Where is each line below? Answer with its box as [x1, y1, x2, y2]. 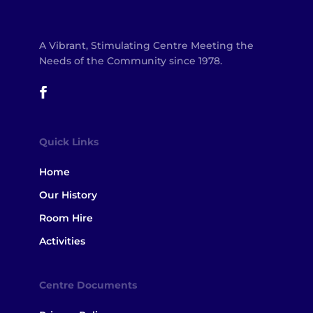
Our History [39, 189, 97, 202]
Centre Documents [39, 279, 137, 292]
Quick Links [39, 136, 99, 149]
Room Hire [39, 212, 93, 225]
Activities [39, 235, 85, 248]
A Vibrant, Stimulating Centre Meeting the [39, 39, 254, 52]
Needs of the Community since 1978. [39, 54, 222, 68]
